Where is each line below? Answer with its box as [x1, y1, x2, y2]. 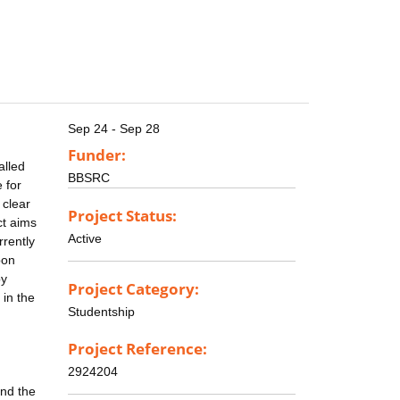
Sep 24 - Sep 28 [68, 121, 160, 137]
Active [68, 231, 102, 246]
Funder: [68, 145, 126, 166]
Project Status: [68, 205, 177, 227]
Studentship [68, 304, 135, 320]
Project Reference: [68, 338, 207, 360]
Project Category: [68, 279, 199, 300]
